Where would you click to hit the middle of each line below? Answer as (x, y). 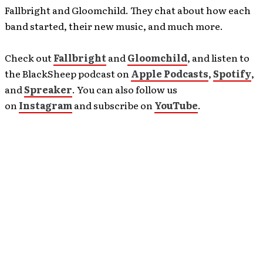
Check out (29, 58)
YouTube (176, 105)
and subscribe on (113, 105)
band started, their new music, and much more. (114, 26)
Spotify (232, 73)
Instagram (45, 105)
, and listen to (218, 58)
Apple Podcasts (170, 73)
